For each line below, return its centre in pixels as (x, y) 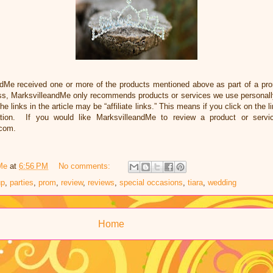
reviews (101, 183)
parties (22, 183)
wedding (222, 183)
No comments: (86, 166)
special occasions (151, 183)
